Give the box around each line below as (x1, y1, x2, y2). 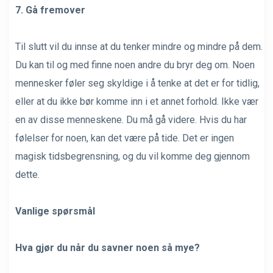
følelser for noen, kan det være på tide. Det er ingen (15, 132, 234, 144)
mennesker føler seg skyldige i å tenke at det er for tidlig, (15, 77, 260, 89)
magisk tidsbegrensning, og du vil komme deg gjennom (15, 150, 250, 162)
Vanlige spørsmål (15, 205, 95, 217)
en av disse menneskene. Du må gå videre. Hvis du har (15, 113, 247, 126)
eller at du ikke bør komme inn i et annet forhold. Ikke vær (15, 95, 258, 107)
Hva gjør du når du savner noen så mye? (15, 241, 200, 253)
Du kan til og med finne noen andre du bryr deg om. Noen (15, 58, 255, 71)
